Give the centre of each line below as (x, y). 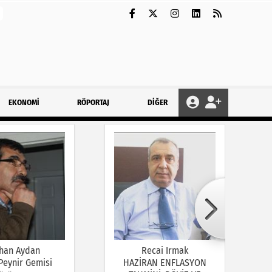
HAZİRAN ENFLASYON (165, 262)
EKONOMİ (24, 102)
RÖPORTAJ (93, 102)
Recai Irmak (165, 250)
